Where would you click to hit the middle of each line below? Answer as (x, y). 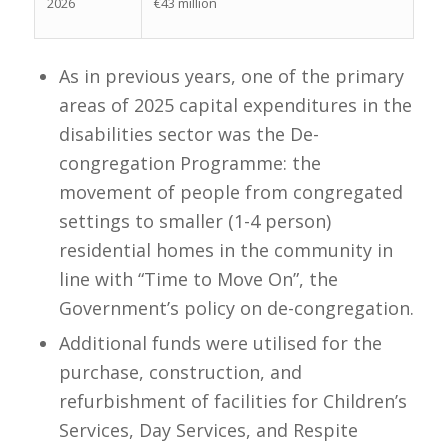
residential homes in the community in (225, 250)
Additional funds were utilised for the (220, 343)
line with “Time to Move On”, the (198, 279)
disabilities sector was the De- (188, 134)
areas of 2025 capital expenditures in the (235, 105)
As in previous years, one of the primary (231, 76)
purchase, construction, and (180, 372)
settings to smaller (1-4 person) (194, 221)
